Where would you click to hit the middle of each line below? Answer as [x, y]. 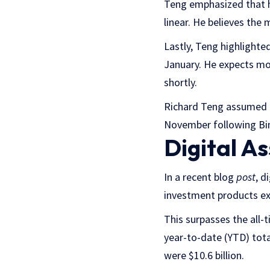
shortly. [181, 82]
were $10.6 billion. [204, 255]
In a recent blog [200, 177]
